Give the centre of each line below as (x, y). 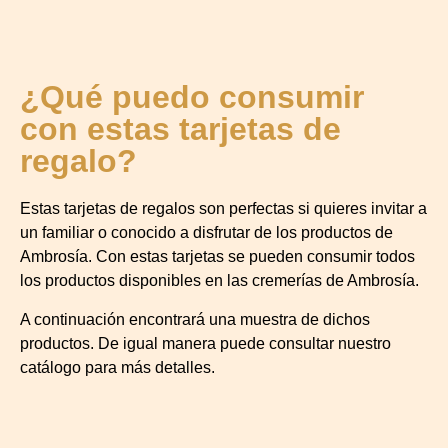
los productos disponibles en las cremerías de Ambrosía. (219, 281)
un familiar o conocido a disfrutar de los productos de (206, 233)
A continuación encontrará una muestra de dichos (195, 319)
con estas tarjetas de (180, 129)
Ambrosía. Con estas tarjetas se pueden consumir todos (217, 257)
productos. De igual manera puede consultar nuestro (205, 343)
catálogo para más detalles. (117, 367)
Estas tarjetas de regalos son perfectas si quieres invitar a (223, 209)
